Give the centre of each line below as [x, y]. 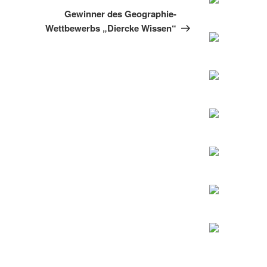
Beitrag [193, 11]
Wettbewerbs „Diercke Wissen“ [111, 28]
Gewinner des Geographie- [121, 14]
